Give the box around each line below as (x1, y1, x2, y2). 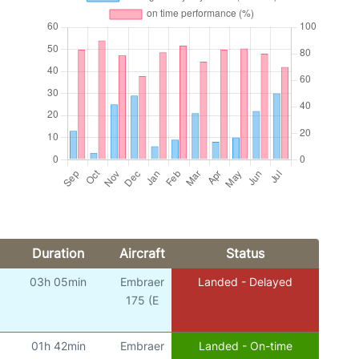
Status (225, 244, 264, 261)
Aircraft (119, 244, 165, 261)
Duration (31, 244, 84, 261)
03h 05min (30, 274, 87, 288)
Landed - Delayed (198, 274, 293, 288)
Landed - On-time (198, 338, 292, 353)
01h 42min (30, 338, 86, 353)
